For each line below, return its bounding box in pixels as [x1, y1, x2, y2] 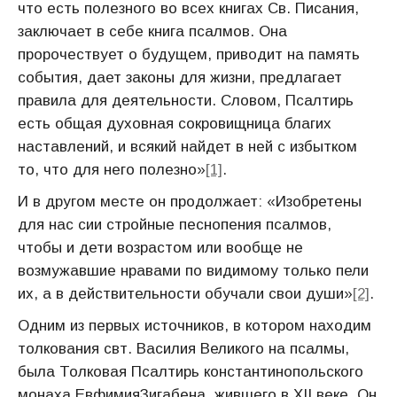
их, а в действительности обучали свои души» [18, 285, 353, 302]
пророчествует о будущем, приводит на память [18, 46, 360, 63]
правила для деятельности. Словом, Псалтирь [18, 92, 354, 109]
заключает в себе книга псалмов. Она [18, 23, 287, 40]
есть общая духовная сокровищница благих [18, 115, 331, 132]
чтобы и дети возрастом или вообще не [18, 239, 303, 256]
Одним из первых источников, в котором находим [18, 317, 371, 334]
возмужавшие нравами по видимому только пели [18, 262, 369, 279]
